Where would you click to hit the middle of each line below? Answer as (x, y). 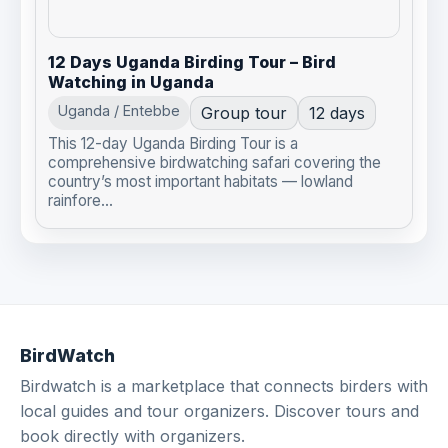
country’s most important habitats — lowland (200, 181)
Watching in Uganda (131, 81)
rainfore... (80, 200)
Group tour (244, 112)
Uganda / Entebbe (119, 110)
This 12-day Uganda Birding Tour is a (173, 143)
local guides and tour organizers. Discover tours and (219, 410)
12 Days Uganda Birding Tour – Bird (192, 61)
